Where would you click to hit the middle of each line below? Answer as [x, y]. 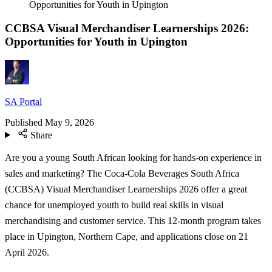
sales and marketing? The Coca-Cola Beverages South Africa [122, 174]
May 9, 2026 [70, 122]
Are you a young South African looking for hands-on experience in [133, 158]
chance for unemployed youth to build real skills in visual [114, 205]
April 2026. [27, 253]
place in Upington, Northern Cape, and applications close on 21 [127, 237]
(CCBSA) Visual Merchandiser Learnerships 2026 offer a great [126, 189]
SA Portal [23, 101]
